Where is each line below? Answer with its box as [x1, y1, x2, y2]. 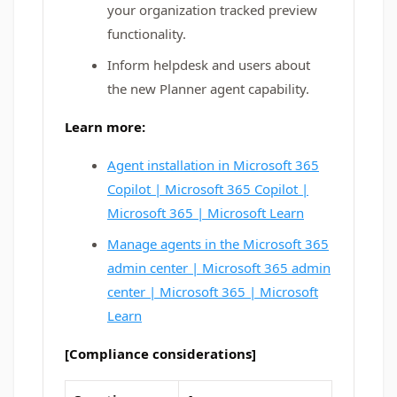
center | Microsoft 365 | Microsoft [107, 283, 318, 300]
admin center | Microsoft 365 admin [107, 259, 331, 276]
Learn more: [65, 118, 145, 136]
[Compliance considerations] [65, 345, 256, 362]
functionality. [107, 25, 186, 43]
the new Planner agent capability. [107, 80, 309, 97]
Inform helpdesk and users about [107, 56, 310, 74]
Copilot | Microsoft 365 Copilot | [107, 180, 308, 198]
